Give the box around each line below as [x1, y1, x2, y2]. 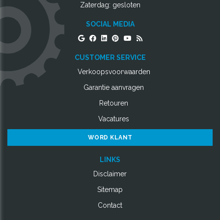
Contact [98, 201, 122, 210]
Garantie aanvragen [83, 83, 144, 92]
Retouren [99, 99, 128, 108]
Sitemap [97, 186, 123, 194]
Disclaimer [93, 170, 127, 178]
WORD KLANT [87, 134, 133, 141]
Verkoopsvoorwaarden [77, 68, 150, 76]
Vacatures [98, 115, 129, 123]
